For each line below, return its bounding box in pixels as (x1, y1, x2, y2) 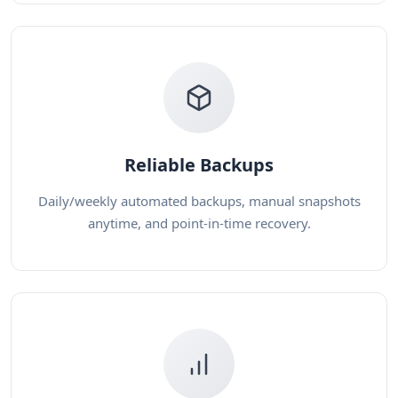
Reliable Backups (124, 153, 274, 177)
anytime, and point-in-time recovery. (87, 214, 311, 232)
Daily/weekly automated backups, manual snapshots (37, 192, 361, 210)
